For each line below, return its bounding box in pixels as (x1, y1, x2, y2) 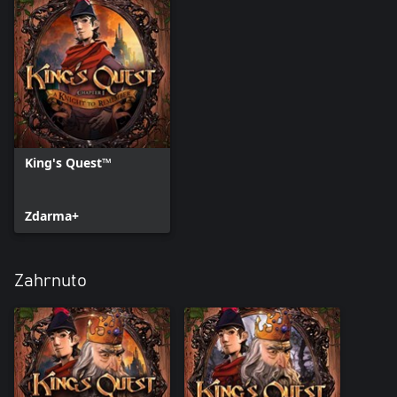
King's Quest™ (25, 153, 112, 171)
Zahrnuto (14, 271, 87, 290)
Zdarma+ (25, 206, 79, 224)
